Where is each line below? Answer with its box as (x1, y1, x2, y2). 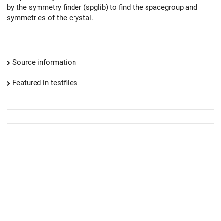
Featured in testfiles (12, 78, 77, 88)
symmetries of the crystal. (7, 13, 93, 22)
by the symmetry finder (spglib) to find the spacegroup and (7, 2, 197, 12)
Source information (12, 58, 76, 67)
